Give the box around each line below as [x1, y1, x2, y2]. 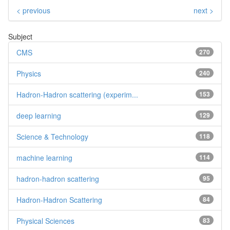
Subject [8, 31, 32, 42]
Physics [16, 68, 41, 79]
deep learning [16, 110, 61, 121]
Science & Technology [16, 131, 88, 142]
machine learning [16, 152, 72, 163]
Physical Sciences [16, 215, 74, 226]
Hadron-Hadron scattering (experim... [16, 89, 138, 100]
